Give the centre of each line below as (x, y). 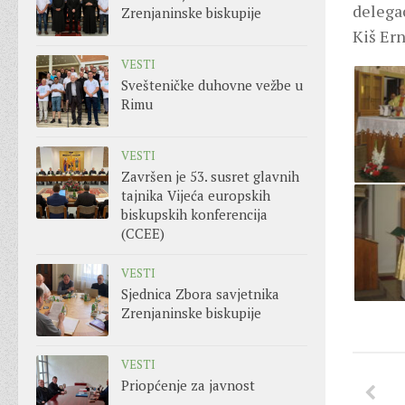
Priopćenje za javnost (188, 386)
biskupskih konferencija (194, 215)
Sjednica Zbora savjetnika (200, 294)
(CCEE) (143, 234)
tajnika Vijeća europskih (196, 196)
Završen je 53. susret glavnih (210, 177)
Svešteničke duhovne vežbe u (212, 85)
